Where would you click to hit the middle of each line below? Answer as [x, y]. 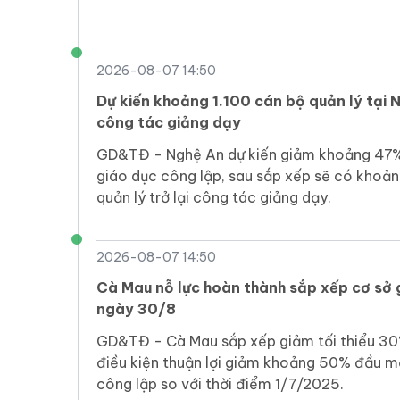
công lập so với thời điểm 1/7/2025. [220, 384]
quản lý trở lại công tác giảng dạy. [214, 198]
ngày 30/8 [136, 309]
